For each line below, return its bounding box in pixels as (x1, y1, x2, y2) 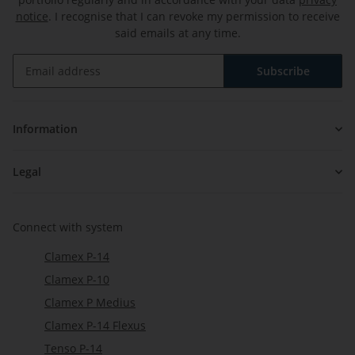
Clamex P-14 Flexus (44, 318, 146, 334)
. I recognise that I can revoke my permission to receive (48, 9, 340, 25)
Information (13, 121, 78, 137)
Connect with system (13, 219, 123, 235)
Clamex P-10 (44, 272, 109, 288)
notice (15, 9, 48, 25)
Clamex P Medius (44, 295, 136, 311)
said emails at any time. (114, 25, 241, 41)
